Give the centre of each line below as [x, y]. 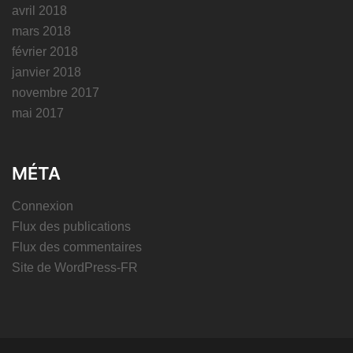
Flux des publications [71, 226]
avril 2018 [39, 10]
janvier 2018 [46, 72]
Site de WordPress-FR [75, 267]
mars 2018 [41, 31]
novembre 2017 [56, 92]
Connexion [43, 206]
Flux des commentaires [77, 247]
